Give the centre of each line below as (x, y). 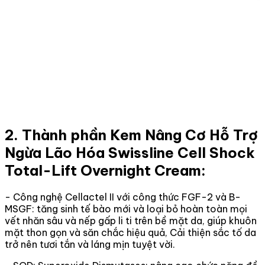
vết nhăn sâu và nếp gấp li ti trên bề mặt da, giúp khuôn (131, 220)
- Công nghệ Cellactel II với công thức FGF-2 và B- (123, 197)
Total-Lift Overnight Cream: (105, 170)
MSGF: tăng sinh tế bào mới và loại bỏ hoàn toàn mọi (126, 209)
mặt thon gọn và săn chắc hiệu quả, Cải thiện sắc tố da (130, 232)
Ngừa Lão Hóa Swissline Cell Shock (130, 152)
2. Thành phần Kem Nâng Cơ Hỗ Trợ (131, 135)
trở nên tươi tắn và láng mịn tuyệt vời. (90, 244)
